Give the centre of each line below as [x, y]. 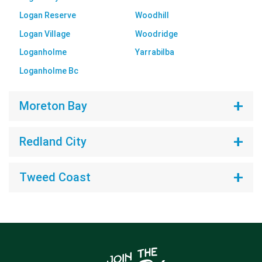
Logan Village [44, 34]
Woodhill [152, 15]
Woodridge [156, 34]
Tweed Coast [55, 177]
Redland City [53, 142]
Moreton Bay [53, 106]
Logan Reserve [47, 15]
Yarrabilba [155, 52]
